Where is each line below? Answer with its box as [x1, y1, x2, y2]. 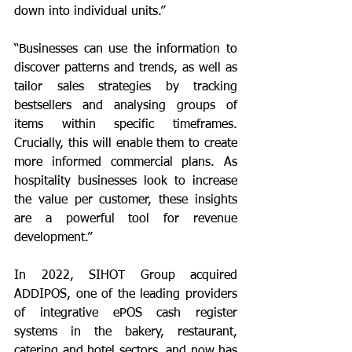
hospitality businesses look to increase [14, 174, 237, 188]
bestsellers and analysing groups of [14, 99, 237, 112]
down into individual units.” [14, 5, 169, 18]
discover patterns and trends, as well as [14, 61, 237, 75]
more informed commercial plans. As [14, 156, 237, 169]
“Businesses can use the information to [14, 42, 237, 56]
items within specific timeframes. [14, 118, 237, 131]
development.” [14, 231, 92, 244]
